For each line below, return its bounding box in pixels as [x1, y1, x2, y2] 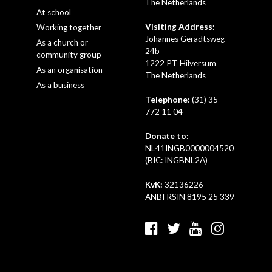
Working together [36, 22, 101, 33]
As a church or [36, 38, 88, 48]
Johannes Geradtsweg [145, 34, 225, 44]
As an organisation [36, 65, 103, 75]
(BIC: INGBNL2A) [145, 155, 208, 166]
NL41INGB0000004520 [145, 143, 234, 154]
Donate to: [145, 131, 189, 141]
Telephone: [145, 95, 190, 105]
